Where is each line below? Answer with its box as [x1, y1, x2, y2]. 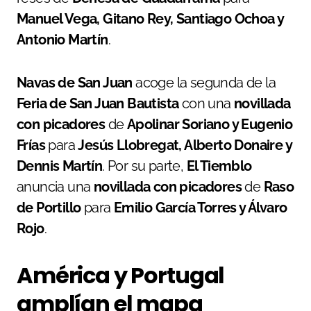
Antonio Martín [17, 31, 108, 49]
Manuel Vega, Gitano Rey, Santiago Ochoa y [17, 10, 284, 28]
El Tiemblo [186, 158, 252, 175]
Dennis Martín [17, 158, 103, 175]
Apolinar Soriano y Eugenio [126, 116, 293, 133]
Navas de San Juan [17, 74, 133, 92]
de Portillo [17, 199, 81, 217]
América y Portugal [17, 260, 225, 292]
